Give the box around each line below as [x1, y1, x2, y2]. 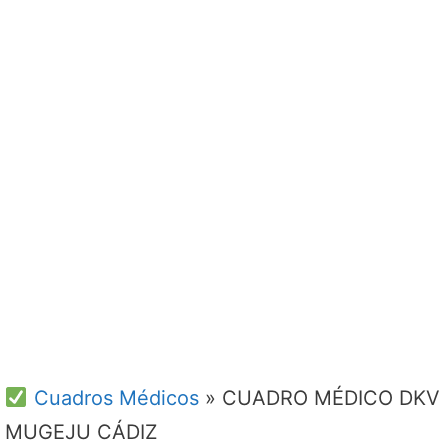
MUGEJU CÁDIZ [5, 419, 158, 444]
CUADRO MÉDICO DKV [221, 385, 440, 410]
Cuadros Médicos [27, 385, 199, 410]
